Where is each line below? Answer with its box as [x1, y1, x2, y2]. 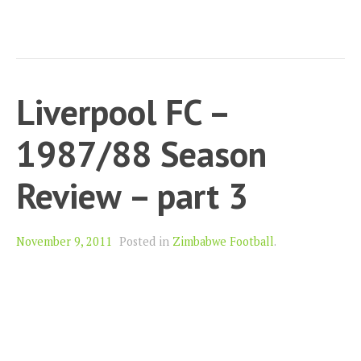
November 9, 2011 [16, 234, 112, 250]
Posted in [119, 234, 172, 250]
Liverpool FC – [16, 89, 228, 135]
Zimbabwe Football [172, 234, 274, 250]
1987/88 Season [16, 131, 267, 177]
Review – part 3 [16, 172, 248, 219]
